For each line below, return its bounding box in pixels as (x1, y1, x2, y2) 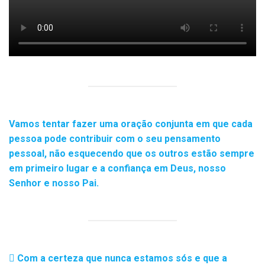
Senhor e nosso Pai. (9, 177, 99, 189)
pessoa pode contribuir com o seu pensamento (9, 133, 221, 144)
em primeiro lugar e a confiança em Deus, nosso (9, 163, 226, 174)
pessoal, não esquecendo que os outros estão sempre (9, 148, 254, 159)
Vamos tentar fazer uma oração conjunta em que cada (9, 118, 253, 130)
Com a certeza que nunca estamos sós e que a (15, 253, 227, 264)
